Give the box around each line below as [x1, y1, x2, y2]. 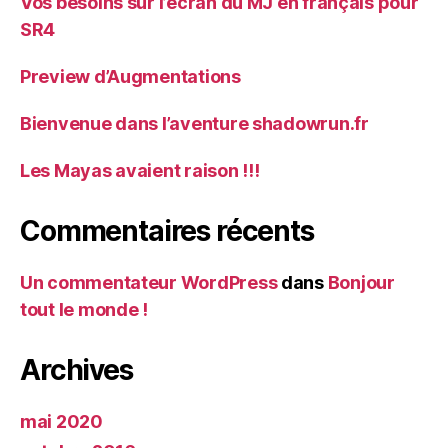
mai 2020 [20, 411, 103, 432]
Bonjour [327, 272, 395, 293]
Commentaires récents [20, 214, 314, 248]
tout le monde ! [20, 299, 148, 320]
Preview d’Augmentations [20, 66, 241, 87]
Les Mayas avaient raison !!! [20, 160, 260, 181]
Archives [20, 353, 133, 387]
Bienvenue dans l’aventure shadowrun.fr [20, 113, 369, 134]
